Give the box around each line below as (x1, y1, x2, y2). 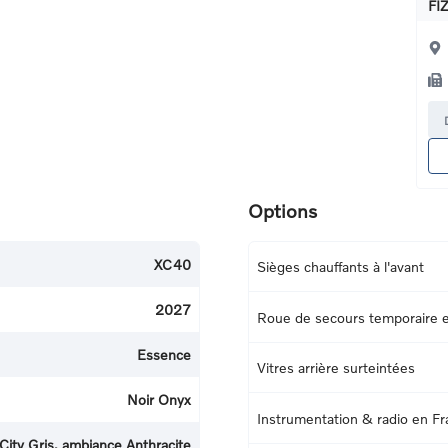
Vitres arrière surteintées (257, 359, 415, 377)
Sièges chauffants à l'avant (257, 257, 424, 275)
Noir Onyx (127, 390, 191, 408)
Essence (137, 345, 191, 363)
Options (248, 198, 317, 222)
